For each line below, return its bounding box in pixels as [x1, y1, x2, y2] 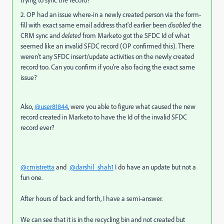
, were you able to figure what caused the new [68, 102, 195, 111]
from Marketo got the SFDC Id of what [81, 31, 189, 40]
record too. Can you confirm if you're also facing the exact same [20, 62, 195, 71]
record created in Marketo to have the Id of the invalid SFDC [20, 112, 187, 121]
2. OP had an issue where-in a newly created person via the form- [20, 10, 201, 19]
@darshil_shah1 [69, 162, 113, 171]
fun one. [20, 173, 44, 182]
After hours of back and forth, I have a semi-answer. [20, 194, 164, 203]
